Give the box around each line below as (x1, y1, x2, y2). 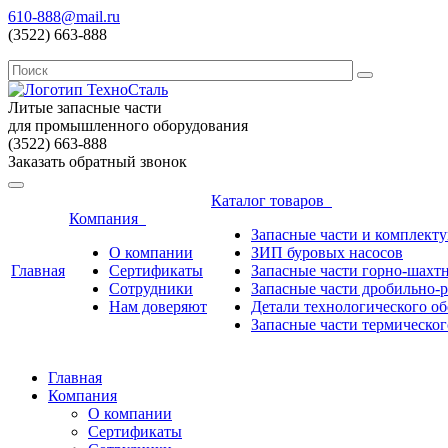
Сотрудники (109, 280, 193, 297)
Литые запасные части (8, 99, 162, 116)
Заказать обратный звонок (8, 153, 187, 170)
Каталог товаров (211, 192, 332, 209)
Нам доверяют (109, 298, 207, 315)
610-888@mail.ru (8, 8, 120, 25)
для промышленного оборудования (8, 117, 248, 134)
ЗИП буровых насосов (251, 244, 403, 261)
